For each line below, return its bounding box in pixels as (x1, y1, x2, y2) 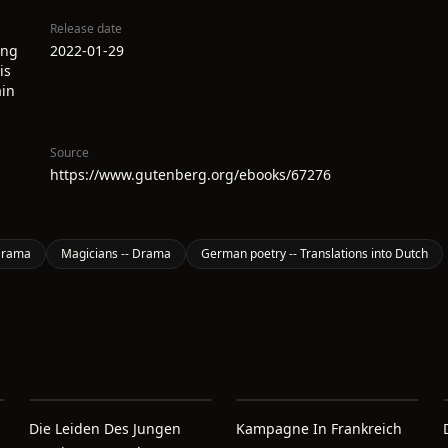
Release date (50, 20, 122, 37)
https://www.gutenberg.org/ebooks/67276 (50, 165, 331, 184)
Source (50, 144, 89, 161)
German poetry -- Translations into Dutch (201, 245, 428, 262)
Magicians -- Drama (61, 245, 171, 262)
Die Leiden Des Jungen (29, 419, 182, 438)
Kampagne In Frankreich (235, 419, 402, 438)
